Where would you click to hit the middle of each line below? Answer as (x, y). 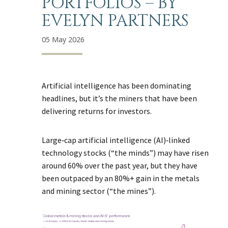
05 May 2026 (63, 39)
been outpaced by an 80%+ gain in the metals (121, 178)
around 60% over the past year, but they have (120, 165)
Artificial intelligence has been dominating (117, 85)
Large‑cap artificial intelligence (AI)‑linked (116, 140)
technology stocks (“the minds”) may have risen (125, 152)
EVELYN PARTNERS (116, 21)
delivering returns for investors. (97, 111)
